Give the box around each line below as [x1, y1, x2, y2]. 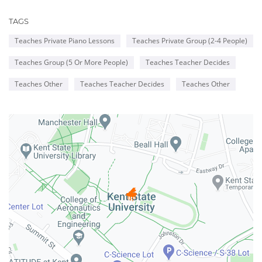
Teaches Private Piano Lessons [15, 36, 115, 46]
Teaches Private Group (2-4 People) [132, 36, 247, 46]
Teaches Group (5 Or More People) [15, 57, 128, 68]
